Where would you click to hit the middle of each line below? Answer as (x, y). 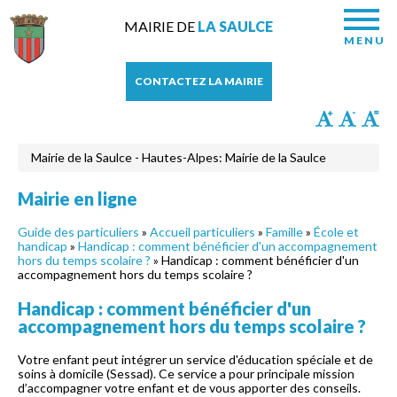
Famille (284, 232)
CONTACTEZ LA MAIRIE (198, 81)
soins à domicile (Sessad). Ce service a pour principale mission (186, 374)
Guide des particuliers (78, 232)
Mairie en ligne (78, 198)
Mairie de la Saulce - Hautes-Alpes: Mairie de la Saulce (179, 157)
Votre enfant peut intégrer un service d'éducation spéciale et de (195, 359)
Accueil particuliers (202, 232)
